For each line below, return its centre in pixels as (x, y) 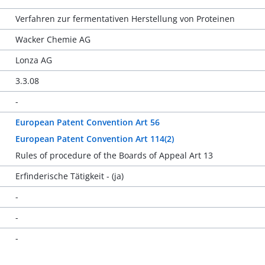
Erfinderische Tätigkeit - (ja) (69, 176)
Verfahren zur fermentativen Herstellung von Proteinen (125, 19)
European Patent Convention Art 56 (87, 122)
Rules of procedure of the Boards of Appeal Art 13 (114, 155)
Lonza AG (33, 60)
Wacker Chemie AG (53, 39)
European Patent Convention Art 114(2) (94, 139)
